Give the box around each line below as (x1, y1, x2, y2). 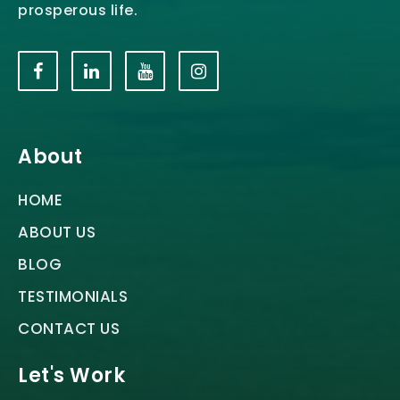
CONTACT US (18, 318, 120, 340)
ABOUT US (18, 221, 96, 244)
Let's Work (18, 362, 125, 390)
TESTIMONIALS (18, 286, 128, 308)
